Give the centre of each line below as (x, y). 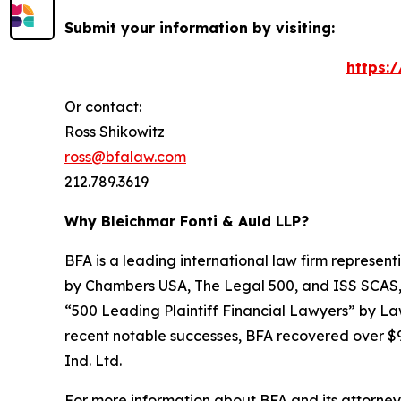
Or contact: (103, 106)
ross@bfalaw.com (125, 156)
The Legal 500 (244, 285)
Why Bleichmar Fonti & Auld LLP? (187, 221)
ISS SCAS (366, 285)
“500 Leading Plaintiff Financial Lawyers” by (222, 310)
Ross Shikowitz (115, 131)
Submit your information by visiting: (200, 27)
